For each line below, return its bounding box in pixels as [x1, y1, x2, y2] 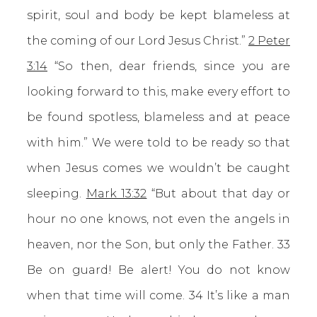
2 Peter [248, 34, 290, 47]
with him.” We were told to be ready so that [27, 136, 290, 149]
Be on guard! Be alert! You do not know [27, 263, 290, 277]
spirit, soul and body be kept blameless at [27, 8, 290, 22]
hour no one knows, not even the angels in [27, 212, 290, 226]
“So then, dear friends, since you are [47, 59, 290, 73]
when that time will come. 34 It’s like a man [27, 289, 290, 302]
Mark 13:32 [86, 187, 147, 200]
